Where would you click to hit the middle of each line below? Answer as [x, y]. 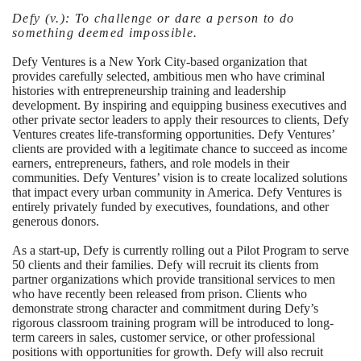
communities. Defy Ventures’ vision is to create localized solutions [180, 178]
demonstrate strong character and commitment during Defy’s [165, 308]
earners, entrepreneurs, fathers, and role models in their [151, 163]
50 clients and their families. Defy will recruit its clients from [165, 265]
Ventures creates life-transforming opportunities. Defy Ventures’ [173, 134]
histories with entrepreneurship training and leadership [149, 91]
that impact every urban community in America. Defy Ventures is [177, 192]
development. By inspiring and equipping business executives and [179, 105]
